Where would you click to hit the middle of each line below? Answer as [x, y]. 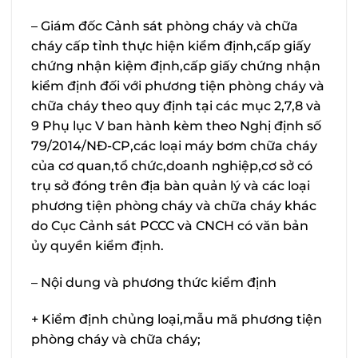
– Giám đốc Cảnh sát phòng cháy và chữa [165, 26]
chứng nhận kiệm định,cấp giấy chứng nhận [176, 66]
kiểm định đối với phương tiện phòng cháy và [178, 86]
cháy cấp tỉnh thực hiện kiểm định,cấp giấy [171, 46]
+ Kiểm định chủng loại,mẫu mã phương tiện [177, 319]
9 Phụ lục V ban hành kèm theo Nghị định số [176, 125]
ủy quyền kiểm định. [97, 245]
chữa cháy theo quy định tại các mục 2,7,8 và [176, 105]
